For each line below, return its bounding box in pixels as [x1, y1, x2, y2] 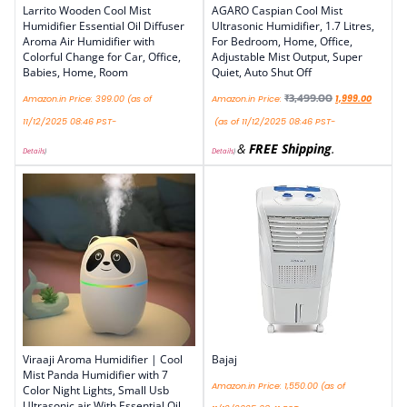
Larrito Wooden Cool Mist [23, 2, 151, 18]
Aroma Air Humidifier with [23, 33, 154, 49]
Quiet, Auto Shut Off [212, 64, 312, 80]
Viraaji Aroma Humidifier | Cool [23, 351, 183, 367]
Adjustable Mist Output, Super [212, 48, 362, 65]
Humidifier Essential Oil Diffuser [23, 17, 184, 34]
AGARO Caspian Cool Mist [212, 2, 342, 18]
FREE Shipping [249, 139, 332, 157]
